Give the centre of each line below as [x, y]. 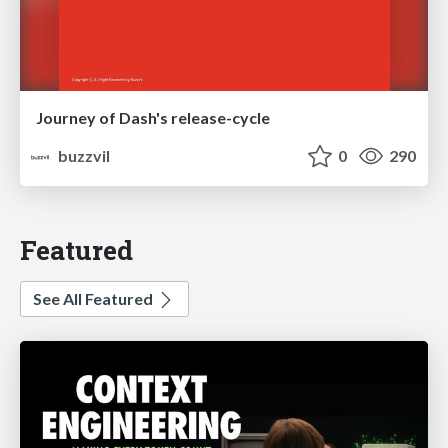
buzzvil [83, 156]
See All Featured [94, 299]
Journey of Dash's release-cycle [153, 118]
